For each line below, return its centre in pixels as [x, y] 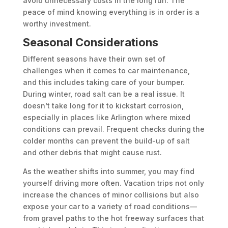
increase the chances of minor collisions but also [111, 195]
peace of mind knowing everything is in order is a [111, 12]
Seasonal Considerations [90, 42]
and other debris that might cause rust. [92, 153]
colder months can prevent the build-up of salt [106, 141]
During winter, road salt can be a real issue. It [104, 94]
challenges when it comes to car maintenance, [106, 71]
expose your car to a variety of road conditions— [110, 207]
